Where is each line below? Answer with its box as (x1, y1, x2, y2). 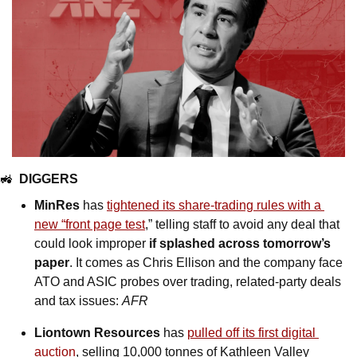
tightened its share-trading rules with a (107, 198, 321, 213)
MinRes (34, 198, 80, 213)
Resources (94, 326, 163, 340)
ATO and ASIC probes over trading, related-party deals (34, 275, 341, 289)
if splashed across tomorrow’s (149, 237, 331, 251)
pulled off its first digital (187, 326, 316, 340)
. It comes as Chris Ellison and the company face (69, 256, 343, 270)
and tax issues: (34, 294, 122, 308)
